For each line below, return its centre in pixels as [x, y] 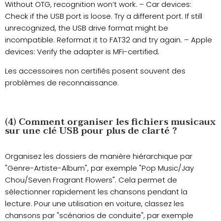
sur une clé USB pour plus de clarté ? [91, 131]
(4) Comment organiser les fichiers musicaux [110, 122]
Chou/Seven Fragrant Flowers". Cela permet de [91, 180]
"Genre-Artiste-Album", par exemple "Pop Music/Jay [99, 168]
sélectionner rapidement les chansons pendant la [96, 191]
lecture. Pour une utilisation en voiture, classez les [94, 203]
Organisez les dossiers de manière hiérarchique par [99, 156]
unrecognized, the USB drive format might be [87, 28]
